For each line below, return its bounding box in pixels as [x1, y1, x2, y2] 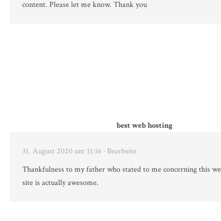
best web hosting [116, 120, 173, 131]
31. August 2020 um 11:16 [22, 146, 102, 157]
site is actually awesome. [22, 178, 99, 188]
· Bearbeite [104, 146, 137, 157]
